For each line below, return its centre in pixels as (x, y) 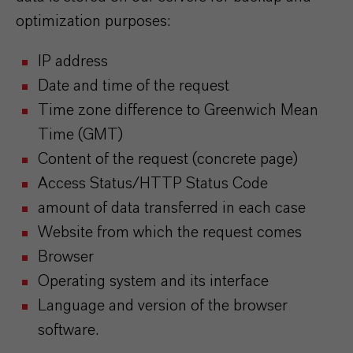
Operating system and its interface (153, 281)
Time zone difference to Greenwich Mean (178, 110)
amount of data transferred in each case (172, 208)
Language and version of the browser (163, 306)
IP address (73, 61)
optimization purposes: (93, 21)
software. (68, 330)
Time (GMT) (80, 135)
